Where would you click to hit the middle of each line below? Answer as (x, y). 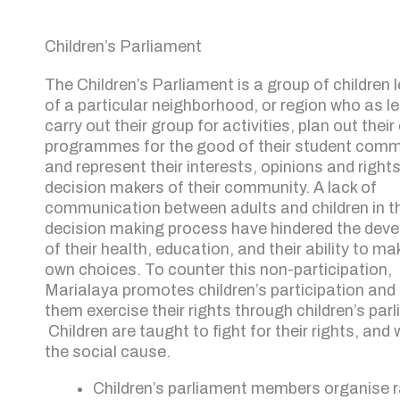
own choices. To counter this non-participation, (218, 270)
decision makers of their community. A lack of (211, 187)
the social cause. (111, 352)
